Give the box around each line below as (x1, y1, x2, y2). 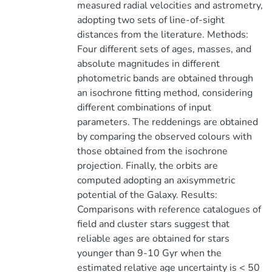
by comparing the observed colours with (76, 130, 252, 143)
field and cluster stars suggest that (76, 217, 229, 231)
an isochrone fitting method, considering (76, 86, 253, 100)
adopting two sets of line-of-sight (76, 13, 225, 27)
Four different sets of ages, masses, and (76, 42, 251, 56)
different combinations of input (76, 101, 211, 114)
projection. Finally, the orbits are (76, 159, 218, 172)
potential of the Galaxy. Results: (76, 188, 217, 202)
